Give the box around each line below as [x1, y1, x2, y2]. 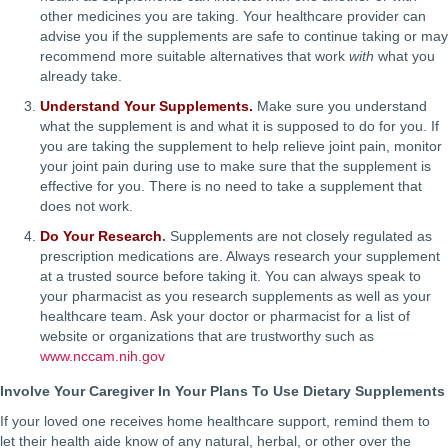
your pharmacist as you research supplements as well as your [40, 288, 431, 305]
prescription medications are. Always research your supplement [40, 248, 440, 265]
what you [374, 48, 435, 65]
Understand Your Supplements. [40, 98, 253, 115]
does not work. [40, 198, 133, 215]
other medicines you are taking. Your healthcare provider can [40, 8, 426, 25]
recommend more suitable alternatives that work [40, 48, 349, 65]
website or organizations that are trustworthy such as [40, 328, 374, 345]
